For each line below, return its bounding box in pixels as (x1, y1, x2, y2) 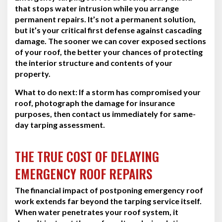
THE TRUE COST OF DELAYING (15, 147, 159, 166)
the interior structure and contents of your (15, 57, 172, 67)
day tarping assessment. (15, 119, 105, 129)
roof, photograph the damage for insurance (15, 98, 175, 108)
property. (15, 68, 51, 78)
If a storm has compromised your (77, 87, 201, 97)
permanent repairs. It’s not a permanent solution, (15, 14, 196, 24)
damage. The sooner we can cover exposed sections (15, 36, 206, 46)
